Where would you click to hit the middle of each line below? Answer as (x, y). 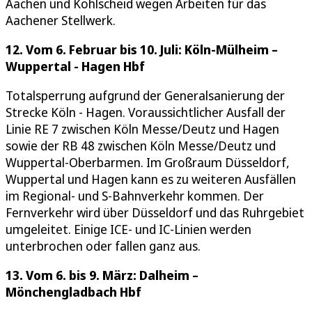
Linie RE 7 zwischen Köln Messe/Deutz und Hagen (142, 128)
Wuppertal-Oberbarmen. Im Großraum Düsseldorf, (148, 162)
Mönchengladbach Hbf (73, 291)
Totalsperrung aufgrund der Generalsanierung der (145, 95)
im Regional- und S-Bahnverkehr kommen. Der (135, 195)
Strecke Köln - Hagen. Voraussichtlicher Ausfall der (146, 112)
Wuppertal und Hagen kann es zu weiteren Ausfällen (151, 179)
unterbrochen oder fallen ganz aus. (103, 245)
